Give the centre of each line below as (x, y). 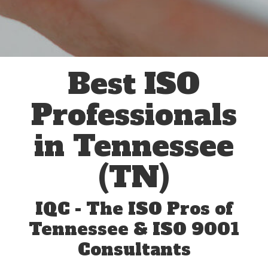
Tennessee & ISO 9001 (134, 229)
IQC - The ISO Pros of (134, 209)
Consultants (134, 250)
